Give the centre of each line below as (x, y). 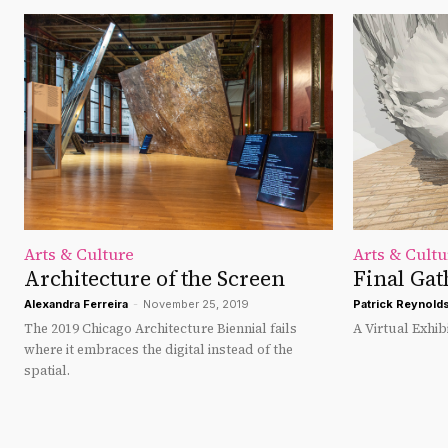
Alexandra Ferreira (76, 304)
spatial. (47, 371)
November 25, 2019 (196, 304)
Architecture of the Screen (154, 279)
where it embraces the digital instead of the (158, 350)
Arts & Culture (79, 254)
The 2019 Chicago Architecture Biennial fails (160, 329)
